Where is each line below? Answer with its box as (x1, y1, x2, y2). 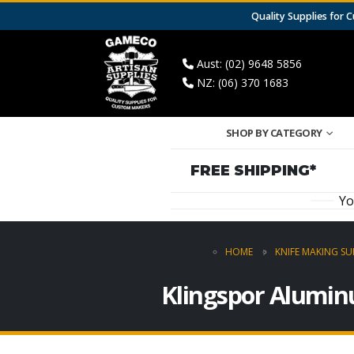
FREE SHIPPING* (190, 161, 316, 179)
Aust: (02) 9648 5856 (194, 55, 302, 71)
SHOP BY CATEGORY (225, 125, 322, 140)
